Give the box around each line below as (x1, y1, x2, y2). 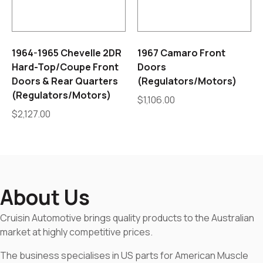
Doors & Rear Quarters (12, 75, 118, 88)
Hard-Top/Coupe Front (12, 60, 119, 74)
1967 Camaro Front (137, 46, 225, 60)
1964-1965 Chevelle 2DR (12, 46, 122, 60)
